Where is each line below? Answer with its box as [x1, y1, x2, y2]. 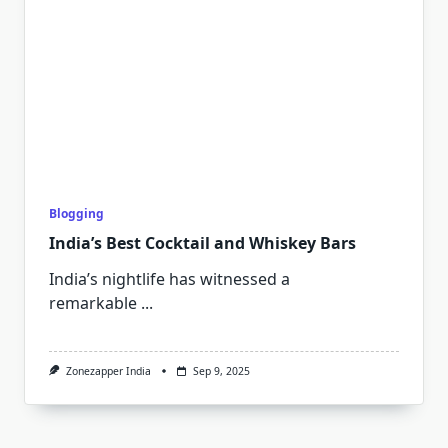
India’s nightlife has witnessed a [49, 268, 290, 290]
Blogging [49, 205, 104, 222]
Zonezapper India [65, 364, 151, 378]
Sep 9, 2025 [192, 364, 250, 378]
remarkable [49, 292, 137, 314]
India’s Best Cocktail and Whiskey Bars [49, 232, 356, 254]
